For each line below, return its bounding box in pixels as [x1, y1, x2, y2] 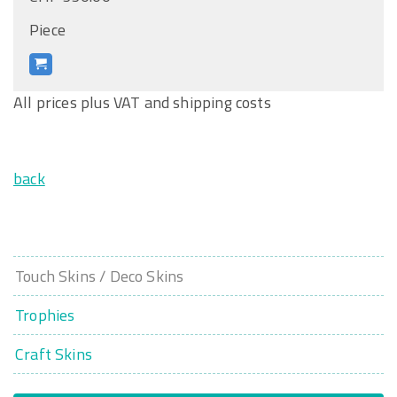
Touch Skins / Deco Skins [15, 264, 184, 289]
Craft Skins [15, 342, 92, 367]
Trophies [15, 303, 75, 328]
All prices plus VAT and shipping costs [13, 90, 271, 115]
